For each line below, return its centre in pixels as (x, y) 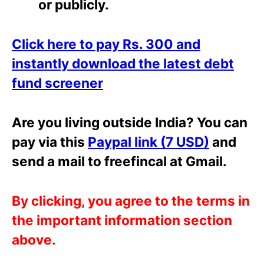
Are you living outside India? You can (130, 123)
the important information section (122, 220)
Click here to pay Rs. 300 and (106, 44)
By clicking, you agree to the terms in (131, 200)
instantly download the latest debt (123, 64)
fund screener (57, 83)
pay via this (50, 142)
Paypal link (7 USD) (148, 142)
